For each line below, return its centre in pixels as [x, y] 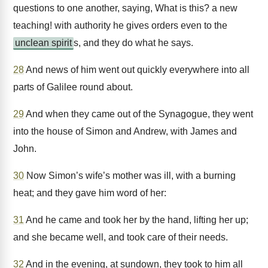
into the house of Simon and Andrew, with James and [125, 131]
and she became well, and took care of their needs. [121, 237]
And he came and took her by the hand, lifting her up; [136, 220]
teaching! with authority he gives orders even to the [120, 25]
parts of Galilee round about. [73, 87]
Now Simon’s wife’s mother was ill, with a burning [130, 176]
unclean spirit [43, 43]
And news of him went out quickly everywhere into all [137, 70]
